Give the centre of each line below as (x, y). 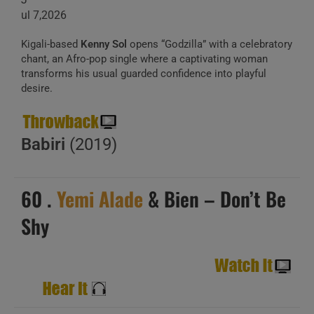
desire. (37, 88)
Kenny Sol (104, 44)
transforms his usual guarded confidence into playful (144, 74)
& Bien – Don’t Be (214, 199)
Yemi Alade (100, 199)
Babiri (43, 144)
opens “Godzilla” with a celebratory (210, 44)
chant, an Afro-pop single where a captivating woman (144, 59)
